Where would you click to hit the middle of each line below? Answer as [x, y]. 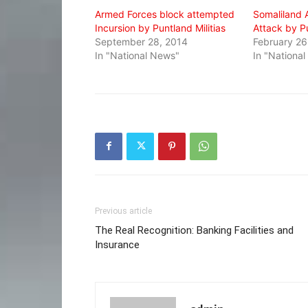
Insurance [117, 244]
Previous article [123, 211]
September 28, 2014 [141, 41]
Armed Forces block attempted [165, 14]
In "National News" [137, 55]
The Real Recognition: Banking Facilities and [194, 230]
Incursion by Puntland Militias [160, 27]
